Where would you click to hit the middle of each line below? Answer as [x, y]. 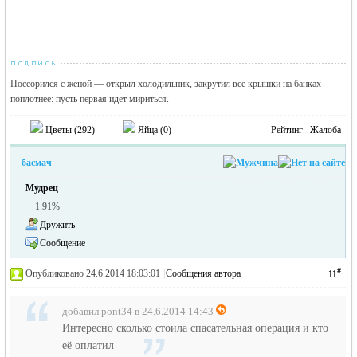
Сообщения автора [204, 273]
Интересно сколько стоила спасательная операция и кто [196, 328]
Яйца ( [150, 130]
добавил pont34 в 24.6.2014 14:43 [138, 311]
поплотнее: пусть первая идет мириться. [90, 99]
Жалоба [326, 130]
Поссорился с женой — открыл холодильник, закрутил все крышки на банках [166, 84]
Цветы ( [61, 130]
